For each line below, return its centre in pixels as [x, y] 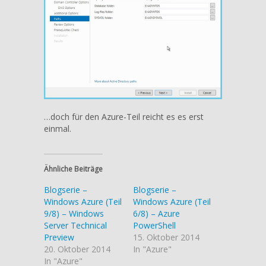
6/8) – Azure [156, 213]
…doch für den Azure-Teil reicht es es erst [124, 116]
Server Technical [75, 225]
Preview [59, 237]
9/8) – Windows [74, 213]
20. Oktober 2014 [77, 249]
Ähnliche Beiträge [73, 169]
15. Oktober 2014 [166, 237]
